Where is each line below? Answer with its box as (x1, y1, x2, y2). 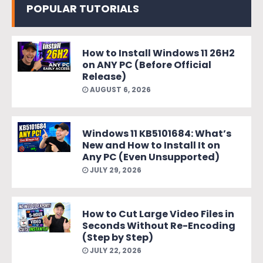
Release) (82, 70, 126, 84)
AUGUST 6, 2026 (88, 85, 151, 95)
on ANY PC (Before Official (82, 58, 211, 72)
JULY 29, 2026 (88, 165, 141, 176)
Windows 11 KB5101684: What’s (82, 127, 231, 141)
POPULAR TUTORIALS (26, 1, 139, 16)
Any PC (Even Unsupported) (82, 150, 220, 164)
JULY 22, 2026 (88, 245, 141, 256)
